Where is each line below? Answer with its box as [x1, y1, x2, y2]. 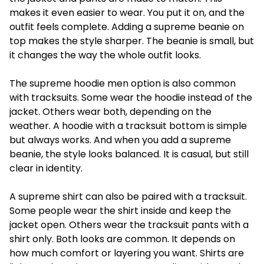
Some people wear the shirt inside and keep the [9, 204, 231, 217]
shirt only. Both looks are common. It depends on [9, 232, 235, 246]
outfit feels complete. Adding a [9, 20, 154, 34]
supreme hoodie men [29, 77, 128, 90]
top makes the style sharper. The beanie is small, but [9, 34, 254, 48]
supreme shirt [18, 190, 83, 203]
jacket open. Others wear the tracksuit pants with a [9, 218, 249, 232]
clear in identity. [9, 161, 82, 175]
